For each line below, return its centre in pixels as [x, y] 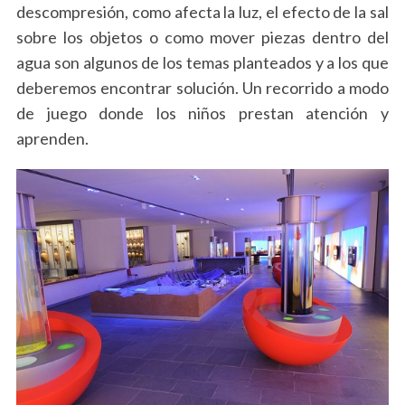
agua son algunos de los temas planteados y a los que [202, 63]
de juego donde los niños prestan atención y [202, 113]
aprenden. [52, 139]
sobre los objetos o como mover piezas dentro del [202, 38]
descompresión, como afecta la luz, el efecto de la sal [202, 12]
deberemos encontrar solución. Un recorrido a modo [202, 88]
